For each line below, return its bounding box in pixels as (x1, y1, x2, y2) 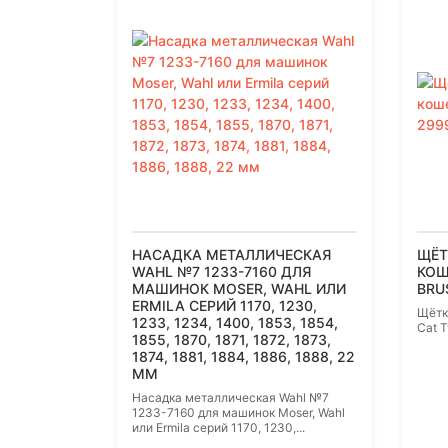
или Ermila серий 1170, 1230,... (132, 420, 305, 436)
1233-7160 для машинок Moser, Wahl (132, 405, 345, 421)
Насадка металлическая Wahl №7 (132, 390, 329, 406)
